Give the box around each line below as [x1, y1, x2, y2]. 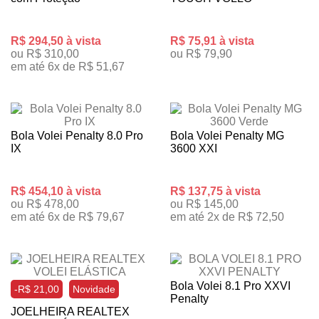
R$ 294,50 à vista [11, 35, 101, 47]
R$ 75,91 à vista [170, 35, 254, 47]
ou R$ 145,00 [170, 198, 239, 210]
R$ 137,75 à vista [170, 185, 261, 197]
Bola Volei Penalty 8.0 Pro [11, 130, 143, 142]
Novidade [73, 283, 115, 295]
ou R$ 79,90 [170, 48, 232, 60]
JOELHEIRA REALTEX [11, 305, 130, 318]
